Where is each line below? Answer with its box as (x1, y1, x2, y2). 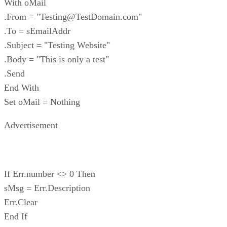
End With (4, 82, 39, 93)
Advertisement (4, 120, 58, 130)
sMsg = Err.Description (4, 182, 90, 193)
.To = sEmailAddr (4, 25, 70, 36)
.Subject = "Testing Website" (4, 40, 110, 50)
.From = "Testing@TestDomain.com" (4, 11, 142, 22)
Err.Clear (4, 197, 37, 207)
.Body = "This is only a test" (4, 54, 109, 64)
